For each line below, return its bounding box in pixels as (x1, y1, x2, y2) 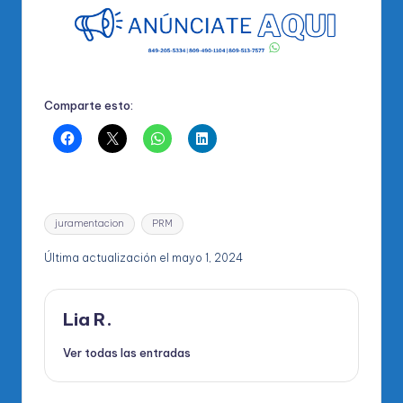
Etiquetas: (43, 208, 104, 225)
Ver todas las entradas (63, 345, 191, 360)
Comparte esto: (44, 98, 133, 113)
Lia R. (63, 309, 112, 331)
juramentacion (55, 217, 125, 229)
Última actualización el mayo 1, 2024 (44, 251, 243, 265)
